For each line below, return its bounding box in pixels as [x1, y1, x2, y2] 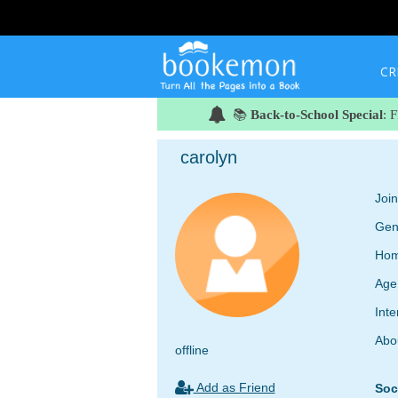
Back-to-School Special [251, 107, 383, 122]
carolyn [179, 147, 237, 167]
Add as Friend [193, 380, 275, 394]
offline [174, 343, 209, 357]
